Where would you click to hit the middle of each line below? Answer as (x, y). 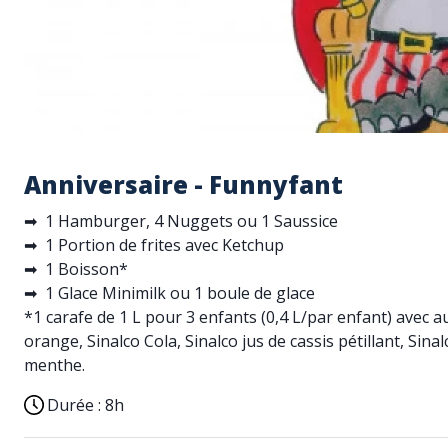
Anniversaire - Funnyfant (183, 184)
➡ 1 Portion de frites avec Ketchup (154, 245)
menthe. (54, 365)
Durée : (76, 405)
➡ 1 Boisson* (76, 269)
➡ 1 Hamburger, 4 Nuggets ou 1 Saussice (181, 221)
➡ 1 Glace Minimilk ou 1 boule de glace (169, 293)
